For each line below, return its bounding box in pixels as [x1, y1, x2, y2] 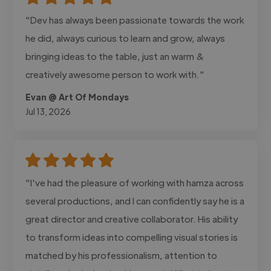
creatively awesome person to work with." [25, 68, 205, 80]
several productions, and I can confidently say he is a [25, 194, 245, 206]
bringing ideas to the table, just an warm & [25, 50, 205, 62]
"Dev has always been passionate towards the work [25, 13, 244, 25]
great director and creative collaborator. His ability [25, 212, 238, 224]
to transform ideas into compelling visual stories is [25, 230, 238, 243]
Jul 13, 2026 [25, 105, 71, 117]
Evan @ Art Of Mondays [25, 91, 129, 102]
